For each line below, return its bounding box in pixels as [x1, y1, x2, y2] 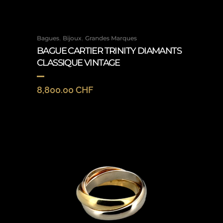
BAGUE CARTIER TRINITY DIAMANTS [37, 45, 181, 56]
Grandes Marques [85, 34, 137, 42]
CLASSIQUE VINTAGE [37, 57, 120, 68]
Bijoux [63, 34, 82, 42]
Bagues [37, 34, 59, 42]
